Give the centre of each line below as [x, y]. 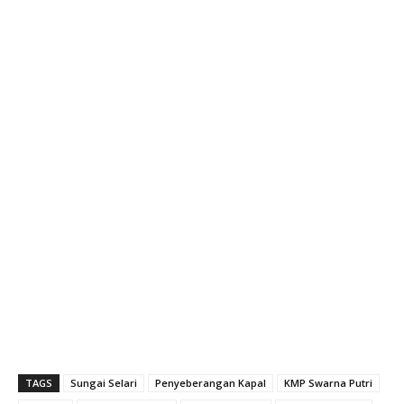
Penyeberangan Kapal [211, 382]
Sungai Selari [104, 382]
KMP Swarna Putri [328, 382]
